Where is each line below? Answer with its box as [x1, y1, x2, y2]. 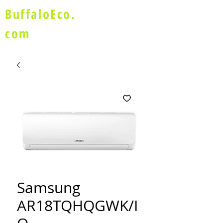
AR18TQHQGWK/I [17, 196, 138, 216]
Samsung [17, 178, 80, 198]
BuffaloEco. [5, 5, 76, 23]
